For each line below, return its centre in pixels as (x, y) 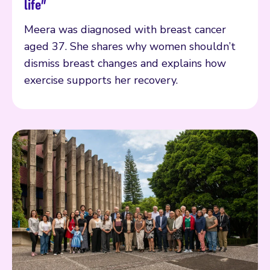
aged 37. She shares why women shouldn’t (130, 46)
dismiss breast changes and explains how (125, 63)
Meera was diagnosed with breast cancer (125, 29)
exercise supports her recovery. (101, 80)
